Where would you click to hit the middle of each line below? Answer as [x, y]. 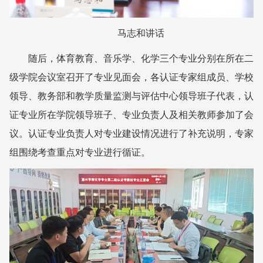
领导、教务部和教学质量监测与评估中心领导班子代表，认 [131, 96]
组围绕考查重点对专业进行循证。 [80, 152]
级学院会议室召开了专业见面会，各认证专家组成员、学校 [131, 77]
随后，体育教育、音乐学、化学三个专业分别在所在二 [141, 58]
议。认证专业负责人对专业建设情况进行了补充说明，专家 [131, 133]
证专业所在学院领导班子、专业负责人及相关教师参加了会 [131, 114]
